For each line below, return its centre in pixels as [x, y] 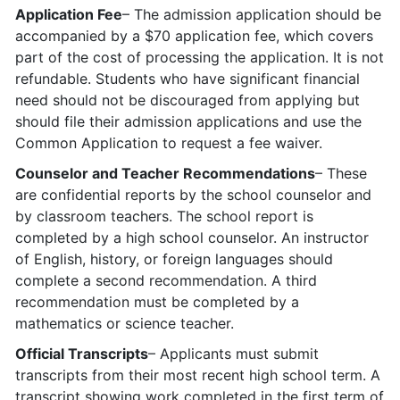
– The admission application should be [252, 14]
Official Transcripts [82, 354]
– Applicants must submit [233, 354]
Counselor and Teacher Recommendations [165, 173]
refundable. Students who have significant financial [187, 79]
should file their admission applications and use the [188, 121]
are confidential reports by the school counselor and [193, 195]
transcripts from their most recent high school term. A [198, 375]
